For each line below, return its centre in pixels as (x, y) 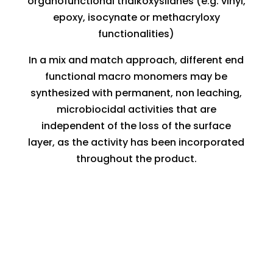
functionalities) (136, 34)
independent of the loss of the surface (136, 126)
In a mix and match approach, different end (136, 60)
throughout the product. (136, 159)
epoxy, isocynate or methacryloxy (136, 17)
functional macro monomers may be (136, 76)
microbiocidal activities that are (136, 109)
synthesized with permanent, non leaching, (136, 93)
